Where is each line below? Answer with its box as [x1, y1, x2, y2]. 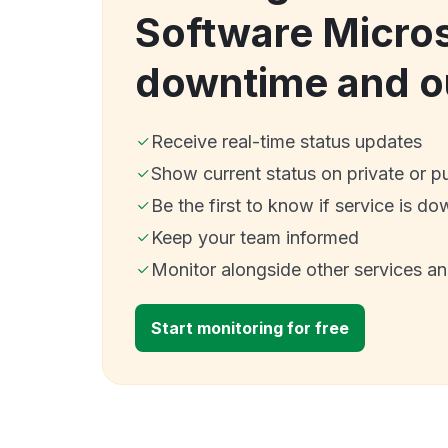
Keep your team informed [151, 226, 359, 248]
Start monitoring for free [151, 317, 349, 338]
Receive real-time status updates [151, 130, 422, 152]
